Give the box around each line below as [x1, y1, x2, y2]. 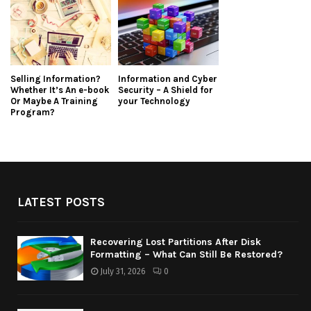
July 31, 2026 [100, 267, 146, 277]
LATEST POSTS [17, 194, 105, 210]
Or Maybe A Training [10, 96, 98, 107]
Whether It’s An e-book [10, 85, 109, 96]
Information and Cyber [118, 74, 217, 85]
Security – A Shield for [118, 85, 213, 96]
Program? [10, 107, 55, 118]
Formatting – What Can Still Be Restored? [90, 249, 283, 261]
